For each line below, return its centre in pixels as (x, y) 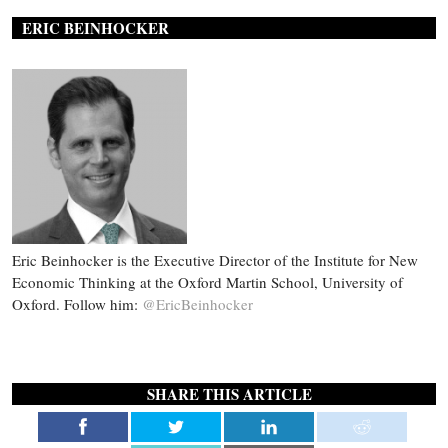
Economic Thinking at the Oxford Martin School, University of (207, 282)
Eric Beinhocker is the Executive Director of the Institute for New (215, 260)
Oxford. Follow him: (77, 304)
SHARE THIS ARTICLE (229, 394)
